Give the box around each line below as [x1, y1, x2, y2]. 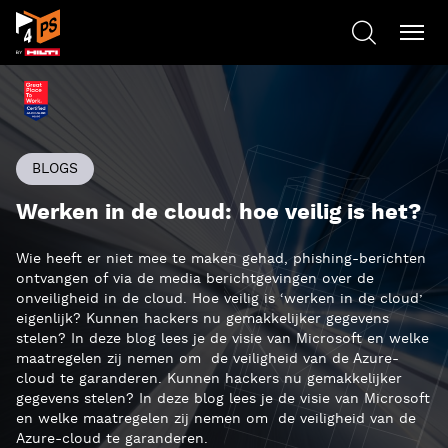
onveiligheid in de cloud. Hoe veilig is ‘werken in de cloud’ [16, 290, 423, 308]
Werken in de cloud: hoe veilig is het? [16, 199, 421, 227]
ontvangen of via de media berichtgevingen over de [16, 270, 374, 288]
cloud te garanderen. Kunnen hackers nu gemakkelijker [16, 370, 402, 388]
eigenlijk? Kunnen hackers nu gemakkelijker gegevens [16, 310, 389, 328]
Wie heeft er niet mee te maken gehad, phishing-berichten [16, 250, 426, 268]
